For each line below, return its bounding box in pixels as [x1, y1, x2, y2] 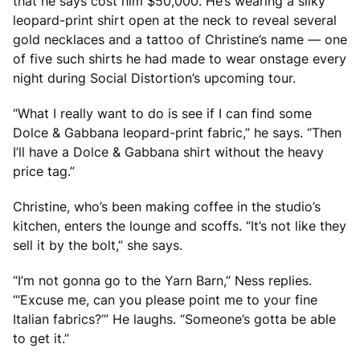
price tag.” [13, 162, 75, 179]
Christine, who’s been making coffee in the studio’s [13, 198, 321, 215]
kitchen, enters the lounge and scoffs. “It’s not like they [13, 217, 346, 234]
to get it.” [13, 329, 69, 346]
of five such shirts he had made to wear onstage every [13, 50, 346, 67]
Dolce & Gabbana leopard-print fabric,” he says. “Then [13, 124, 342, 141]
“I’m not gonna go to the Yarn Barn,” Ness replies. [13, 272, 312, 288]
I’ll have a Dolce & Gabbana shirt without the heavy [13, 143, 324, 160]
